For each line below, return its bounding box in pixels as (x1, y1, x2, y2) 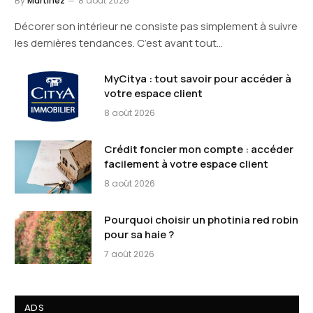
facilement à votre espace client (104, 156, 268, 171)
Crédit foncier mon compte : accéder (104, 141, 293, 156)
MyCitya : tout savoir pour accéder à (104, 71, 291, 86)
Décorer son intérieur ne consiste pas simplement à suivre (15, 18, 298, 34)
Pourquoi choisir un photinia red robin (104, 212, 298, 227)
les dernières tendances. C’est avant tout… (15, 35, 223, 50)
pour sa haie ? (104, 226, 174, 242)
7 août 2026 (104, 247, 154, 260)
